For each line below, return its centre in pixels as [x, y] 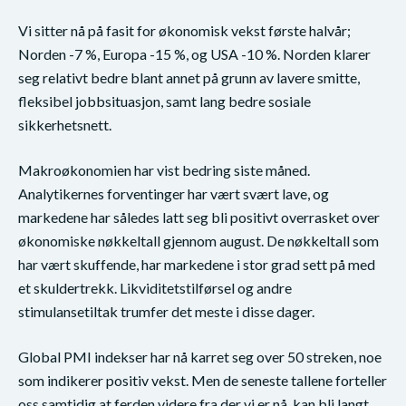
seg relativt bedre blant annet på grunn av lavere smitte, [189, 77]
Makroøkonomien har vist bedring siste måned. [164, 169]
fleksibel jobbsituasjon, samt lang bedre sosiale [164, 101]
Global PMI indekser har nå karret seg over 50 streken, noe [200, 356]
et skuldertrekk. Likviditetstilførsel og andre [155, 287]
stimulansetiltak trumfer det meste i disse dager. [166, 311]
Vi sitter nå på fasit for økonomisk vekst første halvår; [184, 30]
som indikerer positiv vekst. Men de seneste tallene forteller [203, 380]
